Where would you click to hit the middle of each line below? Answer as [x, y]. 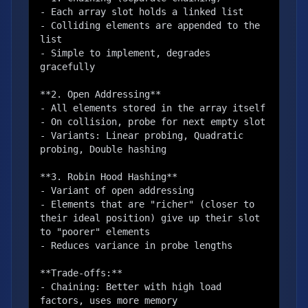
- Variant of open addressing [117, 190]
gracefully [67, 67]
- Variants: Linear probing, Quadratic [142, 135]
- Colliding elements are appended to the [150, 25]
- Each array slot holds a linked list [142, 12]
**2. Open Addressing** [100, 94]
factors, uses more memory [109, 300]
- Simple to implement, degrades [125, 53]
